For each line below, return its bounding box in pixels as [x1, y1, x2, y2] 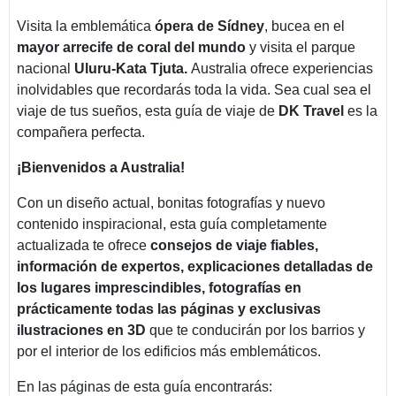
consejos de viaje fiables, [150, 237, 318, 253]
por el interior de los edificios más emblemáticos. [17, 343, 321, 359]
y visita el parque [246, 39, 355, 55]
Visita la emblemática [17, 18, 155, 34]
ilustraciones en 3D [17, 322, 149, 338]
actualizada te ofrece [17, 237, 150, 253]
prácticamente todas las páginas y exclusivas [17, 301, 321, 316]
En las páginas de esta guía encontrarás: [17, 378, 272, 394]
